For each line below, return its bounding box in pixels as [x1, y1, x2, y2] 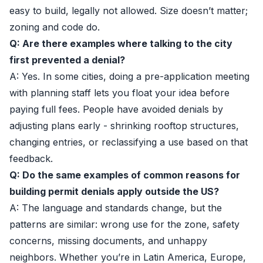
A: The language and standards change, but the [9, 202, 222, 214]
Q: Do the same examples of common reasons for [9, 169, 240, 181]
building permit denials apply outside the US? [9, 186, 219, 197]
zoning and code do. [9, 21, 100, 33]
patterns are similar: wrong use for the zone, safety [9, 218, 240, 230]
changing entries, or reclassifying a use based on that [9, 136, 248, 148]
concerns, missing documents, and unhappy [9, 235, 207, 247]
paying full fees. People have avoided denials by [9, 103, 223, 115]
